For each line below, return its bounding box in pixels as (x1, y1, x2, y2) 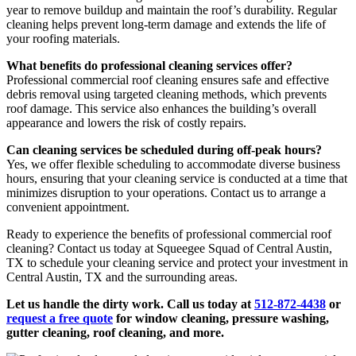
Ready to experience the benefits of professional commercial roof (6, 227, 331, 242)
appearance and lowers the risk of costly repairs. (6, 116, 246, 130)
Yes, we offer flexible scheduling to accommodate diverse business (6, 157, 340, 172)
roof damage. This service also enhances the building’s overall (6, 102, 316, 116)
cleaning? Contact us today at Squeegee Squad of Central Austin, (6, 242, 332, 256)
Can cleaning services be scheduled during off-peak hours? (6, 143, 322, 157)
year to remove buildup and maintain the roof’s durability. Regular (6, 3, 337, 17)
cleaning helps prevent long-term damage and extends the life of (6, 17, 326, 32)
